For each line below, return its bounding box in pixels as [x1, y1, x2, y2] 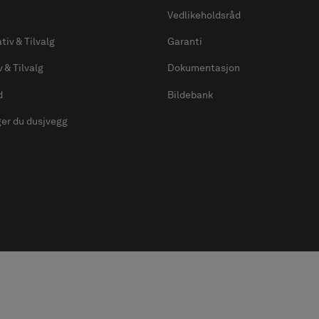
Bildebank [167, 88, 213, 100]
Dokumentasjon [167, 62, 240, 74]
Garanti [167, 36, 202, 48]
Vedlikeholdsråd [167, 9, 241, 21]
